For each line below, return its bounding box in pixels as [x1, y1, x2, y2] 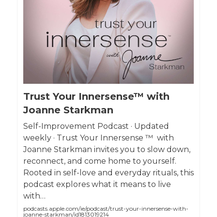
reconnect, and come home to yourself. [23, 156, 176, 166]
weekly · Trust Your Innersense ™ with [23, 133, 174, 142]
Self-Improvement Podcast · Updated [23, 121, 169, 131]
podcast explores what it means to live [23, 179, 171, 189]
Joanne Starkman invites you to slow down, [23, 144, 190, 154]
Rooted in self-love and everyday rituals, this [23, 168, 194, 177]
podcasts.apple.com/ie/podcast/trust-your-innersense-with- [23, 204, 188, 212]
